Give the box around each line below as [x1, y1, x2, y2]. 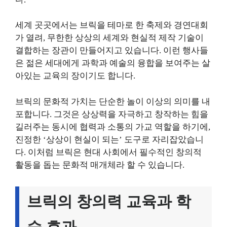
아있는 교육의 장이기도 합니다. [15, 71, 135, 81]
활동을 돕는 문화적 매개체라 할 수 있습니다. [15, 160, 184, 170]
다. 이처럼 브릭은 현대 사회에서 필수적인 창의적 [15, 147, 202, 157]
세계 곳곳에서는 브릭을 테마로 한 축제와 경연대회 [15, 20, 208, 30]
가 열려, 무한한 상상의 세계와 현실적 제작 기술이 [15, 33, 204, 43]
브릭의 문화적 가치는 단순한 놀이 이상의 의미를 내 [15, 96, 210, 106]
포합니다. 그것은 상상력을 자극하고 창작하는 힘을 [15, 109, 208, 119]
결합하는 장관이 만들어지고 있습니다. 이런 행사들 [15, 46, 208, 56]
